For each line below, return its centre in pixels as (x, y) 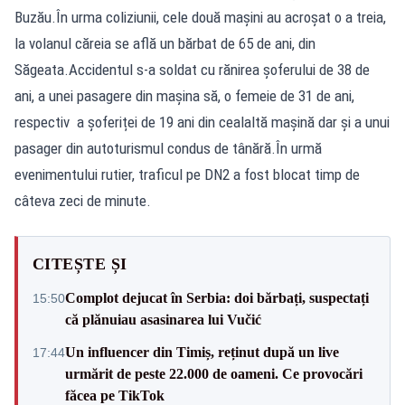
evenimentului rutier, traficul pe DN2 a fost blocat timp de (187, 174)
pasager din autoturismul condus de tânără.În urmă (168, 148)
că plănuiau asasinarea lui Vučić (163, 319)
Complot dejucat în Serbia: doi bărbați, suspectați (217, 297)
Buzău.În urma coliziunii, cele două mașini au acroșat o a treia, (200, 17)
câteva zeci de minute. (83, 200)
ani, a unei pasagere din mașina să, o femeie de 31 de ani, (184, 95)
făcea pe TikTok (115, 395)
